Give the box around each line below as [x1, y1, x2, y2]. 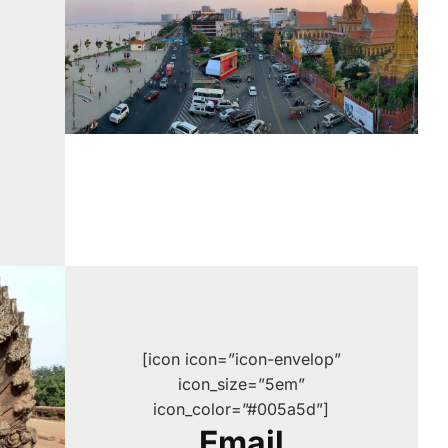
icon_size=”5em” [177, 373, 305, 394]
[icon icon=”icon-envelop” [141, 348, 341, 369]
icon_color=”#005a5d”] [153, 398, 330, 419]
